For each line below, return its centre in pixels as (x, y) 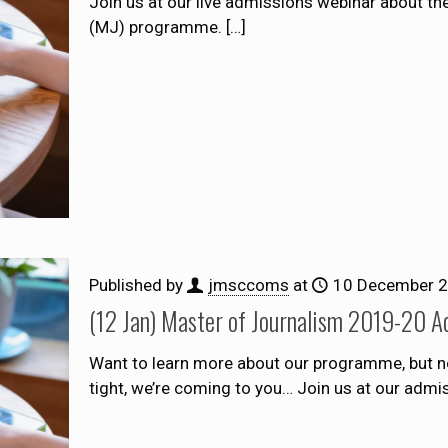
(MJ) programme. (155, 26)
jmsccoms (248, 284)
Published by (137, 284)
